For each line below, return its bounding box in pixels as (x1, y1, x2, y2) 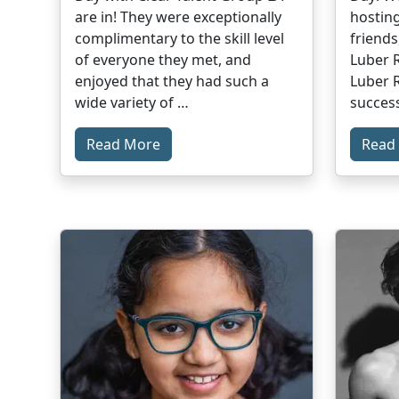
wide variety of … (75, 93, 190, 113)
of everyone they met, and (75, 50, 252, 70)
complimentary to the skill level (75, 28, 285, 49)
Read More (86, 134, 161, 155)
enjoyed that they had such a (75, 71, 270, 92)
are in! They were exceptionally (75, 7, 282, 28)
